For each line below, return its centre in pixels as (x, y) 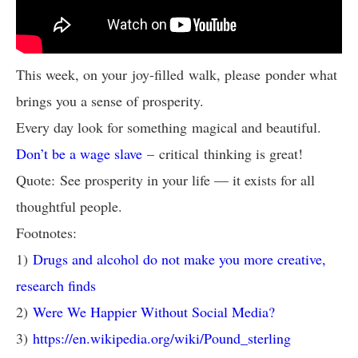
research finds (56, 285)
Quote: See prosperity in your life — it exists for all (165, 180)
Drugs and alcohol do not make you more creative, (179, 259)
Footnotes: (46, 233)
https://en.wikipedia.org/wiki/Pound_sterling (162, 338)
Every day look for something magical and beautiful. (169, 127)
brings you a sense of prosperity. (110, 101)
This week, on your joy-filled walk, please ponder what (177, 74)
